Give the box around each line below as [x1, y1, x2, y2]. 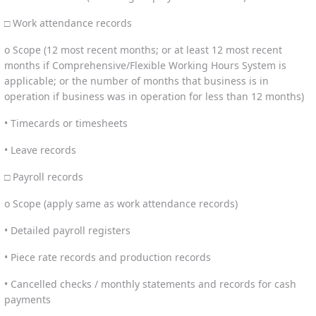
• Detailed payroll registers [4, 223, 130, 237]
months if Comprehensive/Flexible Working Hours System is [4, 58, 286, 72]
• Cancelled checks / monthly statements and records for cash [4, 276, 296, 291]
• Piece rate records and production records [4, 250, 211, 264]
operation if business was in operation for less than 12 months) [4, 89, 304, 103]
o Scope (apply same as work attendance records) [4, 196, 238, 210]
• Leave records [4, 142, 76, 157]
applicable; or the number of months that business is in [4, 73, 269, 87]
